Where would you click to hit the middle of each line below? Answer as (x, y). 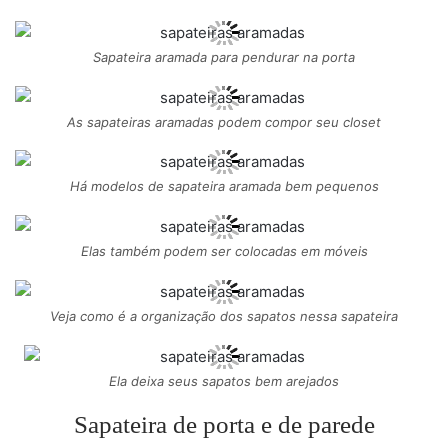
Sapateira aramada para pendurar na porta (224, 56)
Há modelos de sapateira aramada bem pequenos (224, 186)
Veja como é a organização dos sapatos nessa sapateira (224, 316)
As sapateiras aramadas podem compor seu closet (224, 121)
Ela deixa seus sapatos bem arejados (224, 381)
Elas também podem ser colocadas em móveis (224, 251)
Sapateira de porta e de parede (224, 425)
